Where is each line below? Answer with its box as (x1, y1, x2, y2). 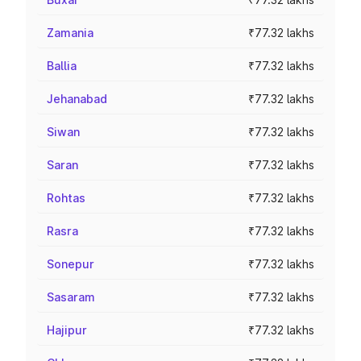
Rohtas (47, 191, 85, 205)
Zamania (47, 26, 93, 39)
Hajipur (47, 323, 87, 337)
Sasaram (47, 290, 95, 304)
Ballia (47, 59, 77, 73)
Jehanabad (47, 92, 107, 106)
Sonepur (47, 257, 94, 271)
